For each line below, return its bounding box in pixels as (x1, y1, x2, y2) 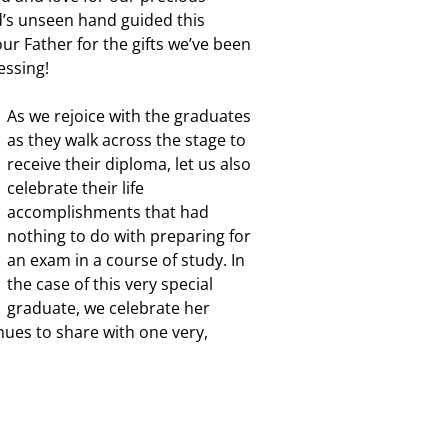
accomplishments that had (7, 201, 209, 223)
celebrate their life (7, 177, 144, 199)
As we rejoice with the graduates (7, 105, 251, 127)
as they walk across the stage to (7, 129, 246, 151)
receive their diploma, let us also (7, 153, 251, 175)
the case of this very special (7, 273, 213, 295)
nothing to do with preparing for (7, 225, 251, 247)
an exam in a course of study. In (7, 249, 245, 271)
